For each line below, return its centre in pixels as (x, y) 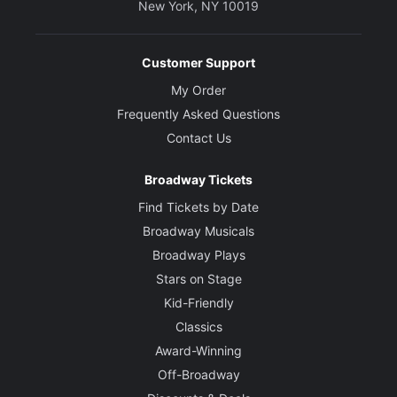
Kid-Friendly (198, 303)
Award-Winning (198, 351)
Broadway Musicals (198, 231)
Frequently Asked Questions (198, 114)
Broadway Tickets (198, 180)
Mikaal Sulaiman (85, 26)
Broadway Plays (198, 255)
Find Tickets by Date (198, 207)
